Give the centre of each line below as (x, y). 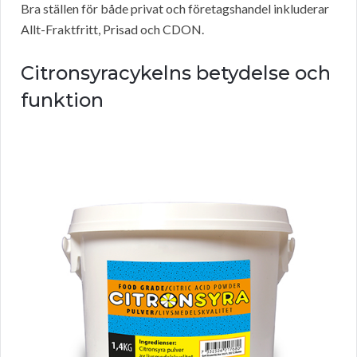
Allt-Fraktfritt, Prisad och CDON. (112, 29)
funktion (62, 100)
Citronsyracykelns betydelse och (176, 73)
